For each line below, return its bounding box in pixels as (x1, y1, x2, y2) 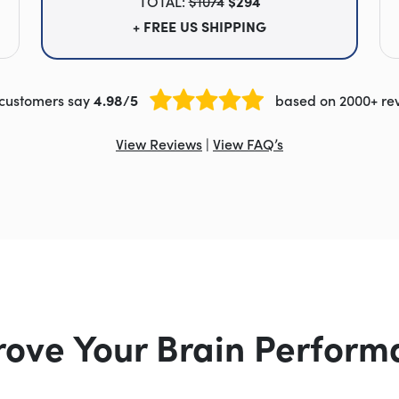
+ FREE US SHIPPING (133, 15, 266, 36)
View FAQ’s (213, 133, 283, 153)
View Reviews (116, 133, 202, 153)
